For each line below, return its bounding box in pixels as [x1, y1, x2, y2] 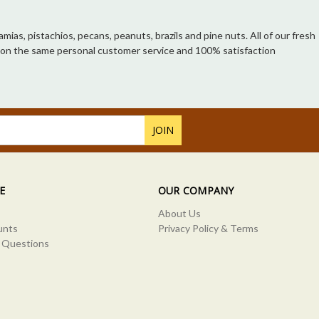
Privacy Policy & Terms [157, 222, 258, 235]
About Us [157, 207, 201, 220]
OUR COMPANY [157, 184, 234, 198]
